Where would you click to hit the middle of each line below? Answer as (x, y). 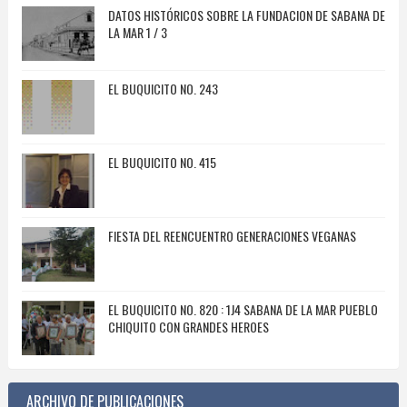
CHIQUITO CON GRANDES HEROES (188, 327)
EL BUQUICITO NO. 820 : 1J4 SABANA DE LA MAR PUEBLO (243, 310)
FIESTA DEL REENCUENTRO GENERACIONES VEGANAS (232, 236)
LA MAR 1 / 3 (137, 33)
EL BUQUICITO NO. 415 (162, 163)
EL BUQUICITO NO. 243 (163, 89)
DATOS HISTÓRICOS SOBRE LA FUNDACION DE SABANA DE (246, 15)
